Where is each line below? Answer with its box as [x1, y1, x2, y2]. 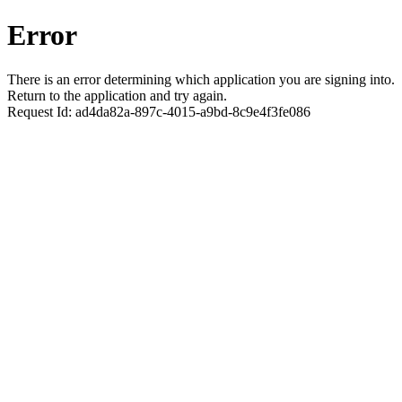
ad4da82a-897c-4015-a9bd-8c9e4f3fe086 [75, 103, 310, 119]
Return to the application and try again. [7, 87, 227, 103]
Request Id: [7, 103, 75, 119]
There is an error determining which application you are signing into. [7, 71, 395, 87]
